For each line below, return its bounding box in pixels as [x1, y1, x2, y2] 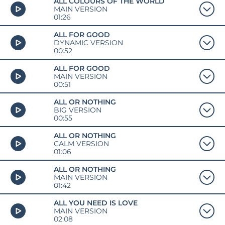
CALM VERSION [53, 139, 109, 148]
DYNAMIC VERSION [53, 38, 123, 47]
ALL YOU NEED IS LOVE [53, 198, 138, 207]
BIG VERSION [53, 105, 101, 114]
